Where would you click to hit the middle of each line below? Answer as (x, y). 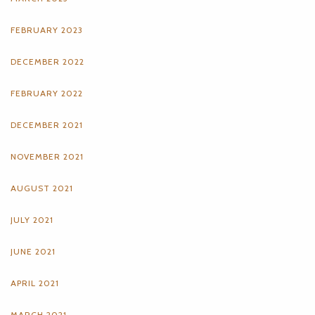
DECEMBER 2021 (47, 124)
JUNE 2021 (33, 251)
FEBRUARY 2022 (47, 93)
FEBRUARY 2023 (47, 30)
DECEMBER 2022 (47, 61)
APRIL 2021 (35, 283)
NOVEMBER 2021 (47, 156)
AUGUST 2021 (42, 188)
